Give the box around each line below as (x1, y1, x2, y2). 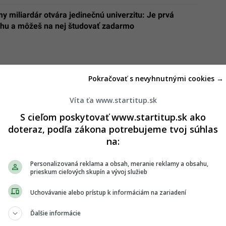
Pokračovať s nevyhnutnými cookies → (88, 74, 223, 83)
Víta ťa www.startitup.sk (69, 95, 157, 105)
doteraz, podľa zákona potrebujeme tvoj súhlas (8, 123, 218, 135)
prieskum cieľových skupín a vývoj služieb (30, 167, 147, 176)
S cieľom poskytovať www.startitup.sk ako (20, 111, 206, 123)
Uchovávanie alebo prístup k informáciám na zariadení (30, 188, 186, 197)
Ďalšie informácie (30, 209, 81, 217)
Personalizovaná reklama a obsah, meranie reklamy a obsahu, (30, 159, 208, 168)
